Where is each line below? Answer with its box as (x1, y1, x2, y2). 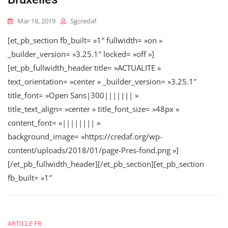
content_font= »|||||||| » (8, 118, 100, 128)
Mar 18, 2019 (17, 16, 55, 26)
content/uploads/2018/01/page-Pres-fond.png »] (8, 145, 179, 156)
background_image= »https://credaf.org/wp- (8, 131, 162, 142)
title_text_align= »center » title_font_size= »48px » (8, 104, 179, 115)
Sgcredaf (70, 16, 96, 26)
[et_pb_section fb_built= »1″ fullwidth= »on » (8, 35, 162, 46)
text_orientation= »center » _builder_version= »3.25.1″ (8, 76, 196, 87)
